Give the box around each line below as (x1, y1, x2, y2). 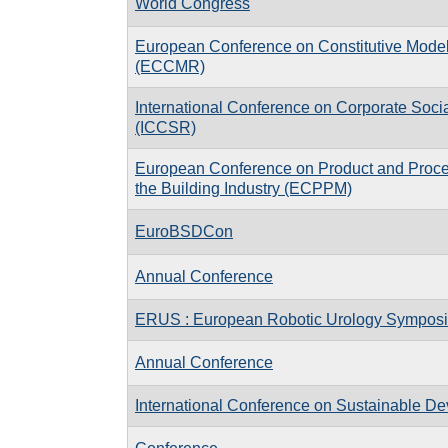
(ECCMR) (135, 57, 205, 75)
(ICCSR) (135, 118, 196, 136)
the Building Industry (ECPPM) (135, 179, 352, 197)
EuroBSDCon (135, 222, 233, 240)
